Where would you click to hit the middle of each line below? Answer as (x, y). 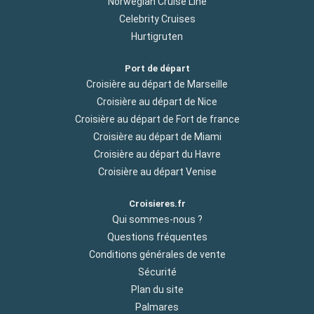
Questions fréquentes (157, 237)
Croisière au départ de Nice (157, 101)
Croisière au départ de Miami (157, 136)
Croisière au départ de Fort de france (157, 119)
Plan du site (157, 290)
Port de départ (157, 68)
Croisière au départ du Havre (157, 154)
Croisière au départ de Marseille (157, 84)
